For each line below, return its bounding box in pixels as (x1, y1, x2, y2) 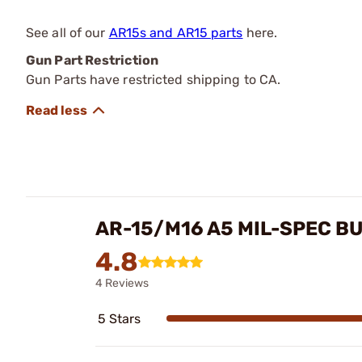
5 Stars (98, 310, 141, 326)
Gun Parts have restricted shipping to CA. (26, 71, 281, 87)
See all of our (26, 24, 109, 40)
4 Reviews (95, 276, 149, 290)
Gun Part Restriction (26, 52, 158, 68)
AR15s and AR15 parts (108, 24, 243, 40)
